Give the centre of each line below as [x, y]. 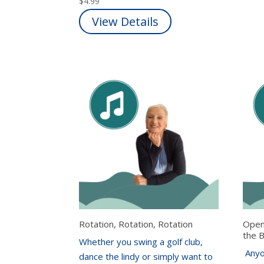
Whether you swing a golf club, [141, 241]
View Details [126, 21]
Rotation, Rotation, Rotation [136, 224]
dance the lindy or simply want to [146, 256]
